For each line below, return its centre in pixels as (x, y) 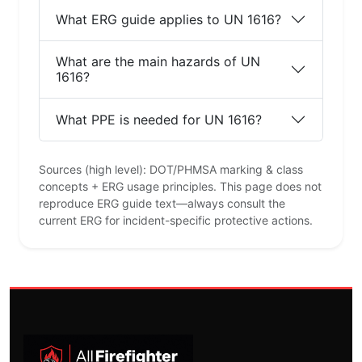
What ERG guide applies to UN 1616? (168, 19)
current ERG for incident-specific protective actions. (176, 221)
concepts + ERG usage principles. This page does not (180, 187)
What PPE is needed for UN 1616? (159, 119)
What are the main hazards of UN (158, 62)
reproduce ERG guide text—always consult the (162, 204)
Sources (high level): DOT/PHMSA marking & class (171, 170)
